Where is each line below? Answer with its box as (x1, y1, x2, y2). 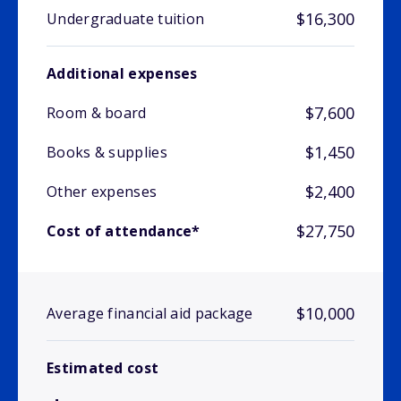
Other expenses (47, 182, 158, 202)
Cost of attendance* (47, 221, 200, 242)
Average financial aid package (47, 303, 253, 324)
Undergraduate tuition (47, 9, 205, 30)
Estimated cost (47, 358, 159, 379)
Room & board (47, 103, 147, 124)
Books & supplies (47, 142, 167, 163)
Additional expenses (47, 64, 198, 84)
